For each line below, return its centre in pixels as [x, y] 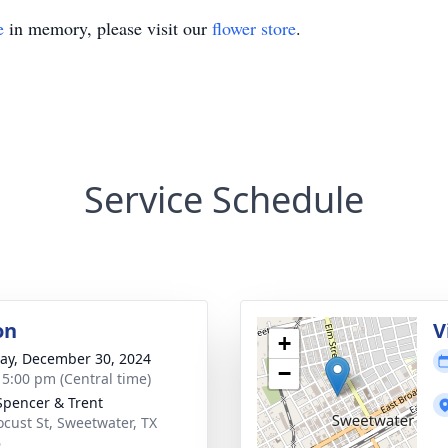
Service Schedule [224, 199]
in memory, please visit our [108, 28]
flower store [254, 28]
